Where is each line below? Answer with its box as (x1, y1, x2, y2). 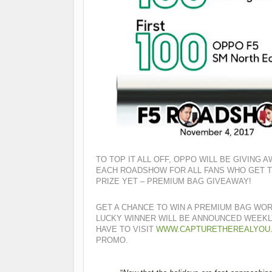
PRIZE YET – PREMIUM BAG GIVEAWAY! (96, 176, 251, 186)
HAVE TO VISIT (96, 225, 156, 234)
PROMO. (96, 236, 128, 245)
